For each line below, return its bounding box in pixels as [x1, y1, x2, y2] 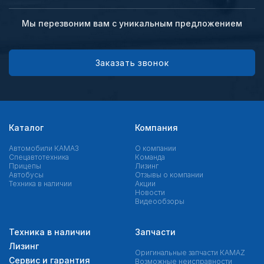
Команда [135, 153, 165, 162]
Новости [135, 188, 165, 197]
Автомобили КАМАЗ [9, 144, 79, 153]
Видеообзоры [135, 197, 184, 206]
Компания [135, 123, 178, 133]
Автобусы [9, 170, 44, 180]
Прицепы [9, 161, 41, 171]
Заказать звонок [95, 58, 169, 68]
